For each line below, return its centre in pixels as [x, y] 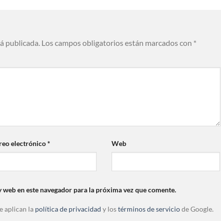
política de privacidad [68, 209]
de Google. [197, 209]
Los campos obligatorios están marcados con [117, 43]
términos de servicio [149, 209]
